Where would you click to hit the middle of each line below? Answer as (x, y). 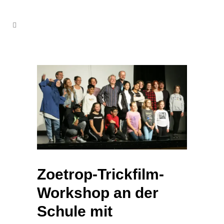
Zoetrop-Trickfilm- (100, 174)
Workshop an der (98, 192)
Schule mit (75, 211)
